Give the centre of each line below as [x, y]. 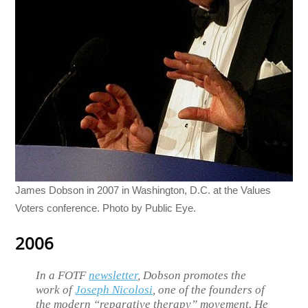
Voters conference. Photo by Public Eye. [106, 208]
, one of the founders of [209, 289]
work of [56, 289]
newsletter [113, 275]
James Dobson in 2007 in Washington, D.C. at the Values [143, 190]
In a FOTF [63, 275]
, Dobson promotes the [192, 275]
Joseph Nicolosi [114, 289]
